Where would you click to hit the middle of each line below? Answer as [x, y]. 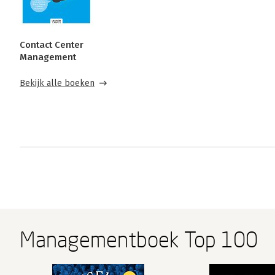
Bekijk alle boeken [57, 83]
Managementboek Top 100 [139, 239]
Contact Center [52, 45]
